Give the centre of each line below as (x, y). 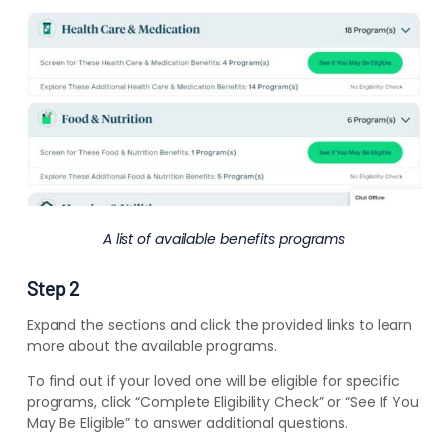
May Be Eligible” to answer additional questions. (187, 423)
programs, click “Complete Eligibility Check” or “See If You (222, 402)
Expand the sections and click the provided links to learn (219, 325)
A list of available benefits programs (224, 239)
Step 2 (52, 288)
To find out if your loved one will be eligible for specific (213, 381)
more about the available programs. (151, 346)
